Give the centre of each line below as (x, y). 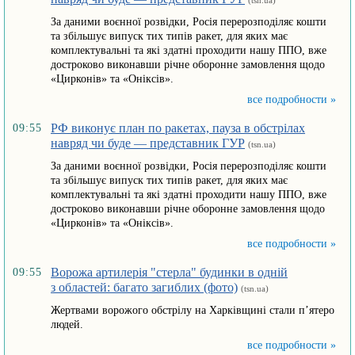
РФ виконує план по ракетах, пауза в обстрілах (178, 128)
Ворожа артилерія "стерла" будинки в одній (169, 272)
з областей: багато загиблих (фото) (144, 287)
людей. (67, 324)
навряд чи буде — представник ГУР (148, 143)
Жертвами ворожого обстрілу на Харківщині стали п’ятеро (193, 310)
